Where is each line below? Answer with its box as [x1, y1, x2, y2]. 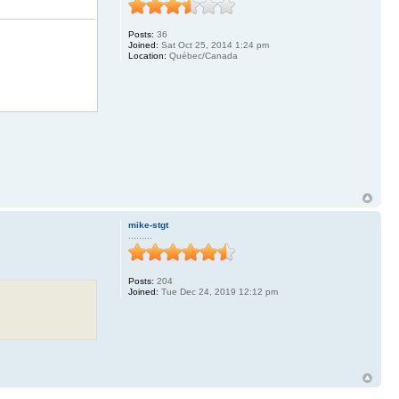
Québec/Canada [166, 50, 238, 61]
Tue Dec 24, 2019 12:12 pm [158, 287, 278, 297]
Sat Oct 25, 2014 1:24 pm [158, 39, 269, 50]
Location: [127, 50, 167, 61]
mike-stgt [127, 220, 168, 231]
